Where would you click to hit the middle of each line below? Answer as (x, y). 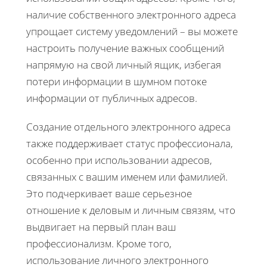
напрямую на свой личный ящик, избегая (124, 64)
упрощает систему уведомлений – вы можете (132, 31)
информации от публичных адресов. (112, 98)
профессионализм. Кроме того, (99, 243)
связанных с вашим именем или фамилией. (127, 176)
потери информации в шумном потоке (117, 81)
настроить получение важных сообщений (125, 48)
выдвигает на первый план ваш (101, 226)
